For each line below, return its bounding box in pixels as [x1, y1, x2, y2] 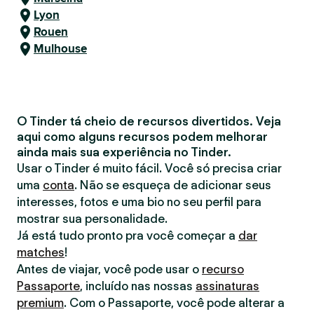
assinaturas [196, 279, 259, 293]
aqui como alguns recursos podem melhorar [17, 130, 268, 144]
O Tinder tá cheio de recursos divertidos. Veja [17, 114, 281, 128]
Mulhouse [34, 40, 87, 57]
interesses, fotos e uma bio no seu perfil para [17, 195, 261, 209]
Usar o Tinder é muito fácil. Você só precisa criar [17, 161, 282, 175]
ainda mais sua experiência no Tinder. [17, 145, 231, 159]
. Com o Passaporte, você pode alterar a [64, 296, 285, 310]
